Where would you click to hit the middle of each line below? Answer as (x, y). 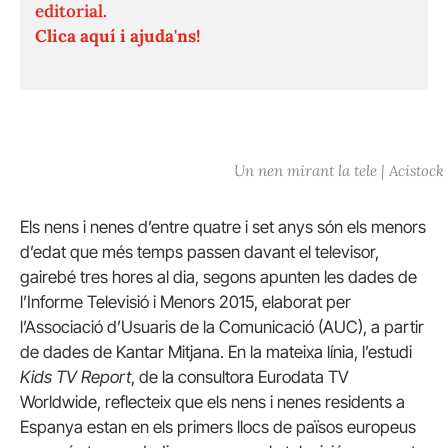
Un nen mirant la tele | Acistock (339, 170)
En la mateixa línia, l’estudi (320, 352)
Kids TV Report (75, 377)
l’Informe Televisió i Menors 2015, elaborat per (185, 302)
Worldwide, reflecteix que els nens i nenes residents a (212, 402)
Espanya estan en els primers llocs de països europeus (218, 427)
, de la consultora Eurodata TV (240, 377)
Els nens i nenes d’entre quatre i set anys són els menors (223, 227)
